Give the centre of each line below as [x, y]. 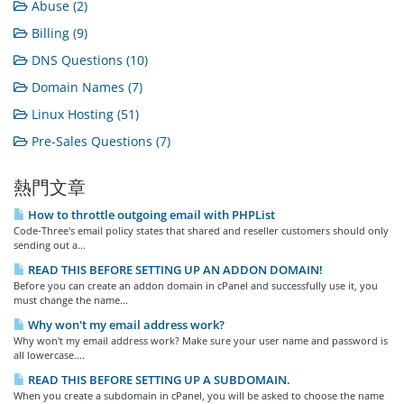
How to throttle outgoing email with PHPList [150, 215]
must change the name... [71, 300]
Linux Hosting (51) [83, 114]
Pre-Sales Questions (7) [99, 141]
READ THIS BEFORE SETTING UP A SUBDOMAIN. [158, 380]
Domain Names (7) [85, 87]
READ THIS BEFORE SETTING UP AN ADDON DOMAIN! [174, 270]
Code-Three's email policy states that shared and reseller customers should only [201, 230]
